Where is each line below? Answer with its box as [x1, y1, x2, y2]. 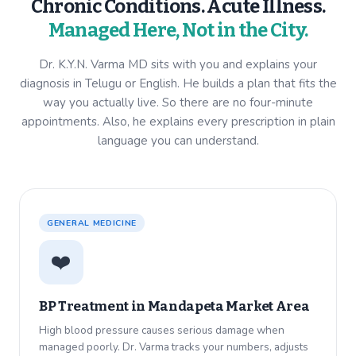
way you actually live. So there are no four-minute [43, 95, 313, 111]
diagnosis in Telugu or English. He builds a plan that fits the [19, 75, 337, 92]
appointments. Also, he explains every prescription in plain [21, 114, 335, 130]
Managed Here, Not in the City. [48, 19, 308, 42]
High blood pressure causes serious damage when [39, 323, 284, 339]
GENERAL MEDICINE [47, 217, 137, 230]
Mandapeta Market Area [147, 298, 310, 315]
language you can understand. [97, 133, 259, 149]
